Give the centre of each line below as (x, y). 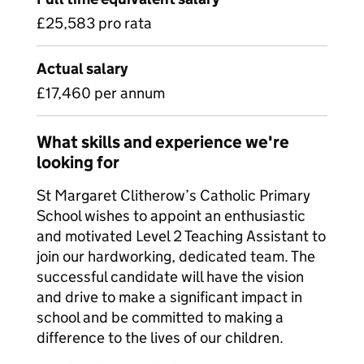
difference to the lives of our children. (160, 338)
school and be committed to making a (160, 317)
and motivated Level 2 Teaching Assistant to (181, 236)
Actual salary (82, 69)
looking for (78, 162)
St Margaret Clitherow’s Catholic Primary (173, 195)
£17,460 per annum (101, 93)
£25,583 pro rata (94, 23)
